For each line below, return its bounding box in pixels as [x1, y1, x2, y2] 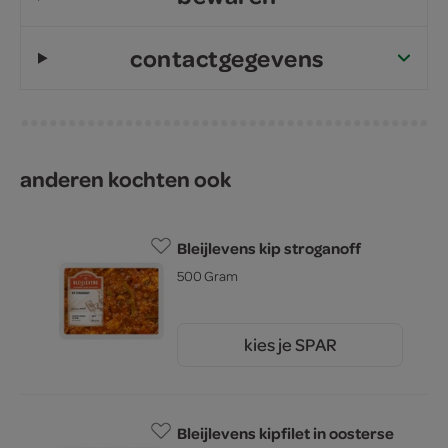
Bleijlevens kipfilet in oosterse [177, 422, 394, 445]
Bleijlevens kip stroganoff [177, 237, 361, 260]
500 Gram [177, 267, 238, 285]
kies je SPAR [243, 333, 337, 357]
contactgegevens [130, 42, 324, 75]
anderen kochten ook [20, 164, 231, 194]
